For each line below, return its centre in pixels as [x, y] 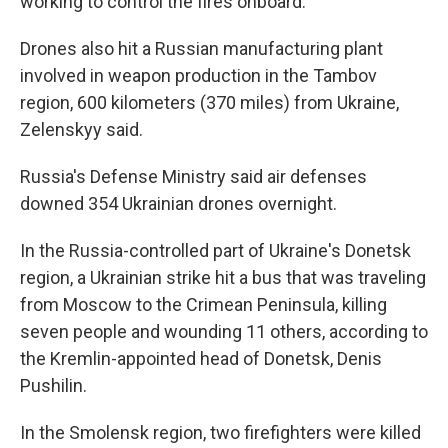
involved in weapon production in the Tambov [198, 75]
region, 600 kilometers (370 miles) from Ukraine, [209, 102]
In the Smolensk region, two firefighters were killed [220, 432]
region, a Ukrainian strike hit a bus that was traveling [223, 277]
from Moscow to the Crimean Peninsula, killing [203, 304]
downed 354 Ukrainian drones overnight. [178, 203]
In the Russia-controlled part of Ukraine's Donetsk [215, 250]
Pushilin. [53, 385]
